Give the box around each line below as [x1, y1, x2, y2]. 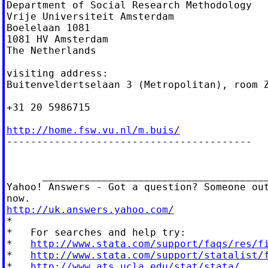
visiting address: [6, 67, 108, 79]
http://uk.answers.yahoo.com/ [6, 203, 174, 215]
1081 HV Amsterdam [6, 33, 108, 45]
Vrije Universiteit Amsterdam [6, 10, 174, 22]
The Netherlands [6, 44, 96, 56]
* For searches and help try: [6, 226, 186, 238]
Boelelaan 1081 [6, 22, 90, 33]
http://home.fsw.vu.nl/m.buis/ [6, 124, 180, 136]
